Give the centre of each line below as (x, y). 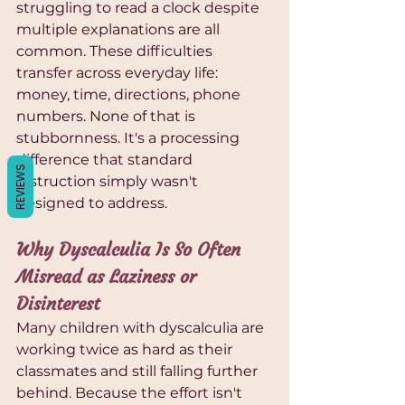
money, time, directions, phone (130, 95)
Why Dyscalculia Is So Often (131, 250)
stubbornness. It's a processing (130, 138)
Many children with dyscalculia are (142, 328)
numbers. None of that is (108, 117)
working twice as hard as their (126, 350)
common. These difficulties (116, 52)
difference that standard (106, 160)
